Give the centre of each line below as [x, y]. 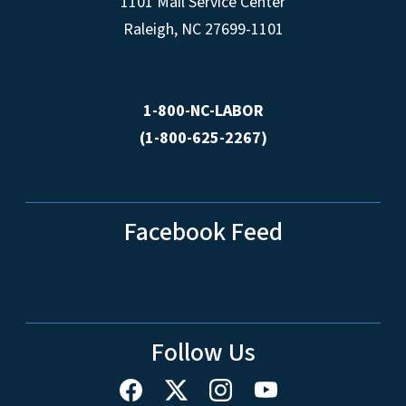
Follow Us [203, 352]
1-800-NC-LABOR [203, 111]
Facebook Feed [203, 232]
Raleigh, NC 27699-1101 [203, 29]
